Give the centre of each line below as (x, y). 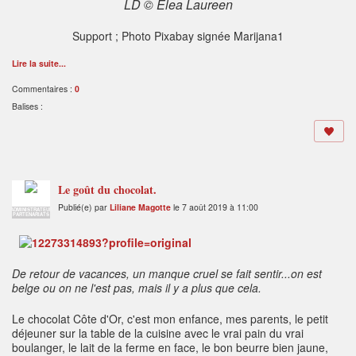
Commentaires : (43, 89)
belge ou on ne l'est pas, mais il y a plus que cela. (137, 288)
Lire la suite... (39, 64)
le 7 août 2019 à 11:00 (215, 207)
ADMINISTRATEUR (31, 210)
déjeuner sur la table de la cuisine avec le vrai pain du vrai (158, 333)
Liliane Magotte (140, 207)
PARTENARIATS (31, 215)
